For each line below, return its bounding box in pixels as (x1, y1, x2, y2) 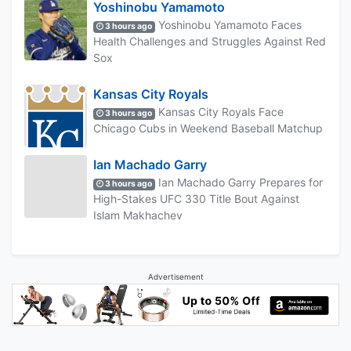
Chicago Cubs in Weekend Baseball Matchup (93, 121, 323, 136)
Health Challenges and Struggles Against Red (93, 34, 326, 49)
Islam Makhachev (93, 208, 183, 223)
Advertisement (147, 272, 204, 282)
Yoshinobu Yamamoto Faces (155, 18, 302, 32)
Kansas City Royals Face (155, 105, 284, 119)
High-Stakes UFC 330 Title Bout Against (93, 192, 299, 206)
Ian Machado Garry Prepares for (155, 175, 324, 190)
